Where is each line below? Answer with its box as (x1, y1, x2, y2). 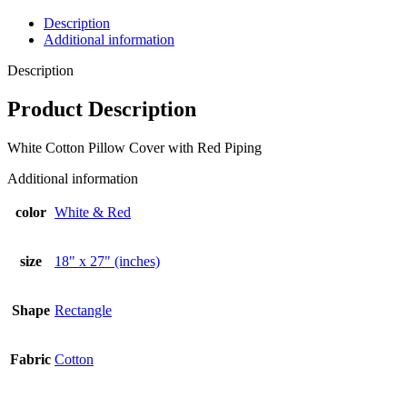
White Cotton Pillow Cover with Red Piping (7, 139, 262, 155)
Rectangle (55, 302, 112, 318)
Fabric (10, 351, 51, 367)
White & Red (55, 203, 131, 220)
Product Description (7, 96, 196, 121)
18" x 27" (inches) (55, 253, 160, 269)
